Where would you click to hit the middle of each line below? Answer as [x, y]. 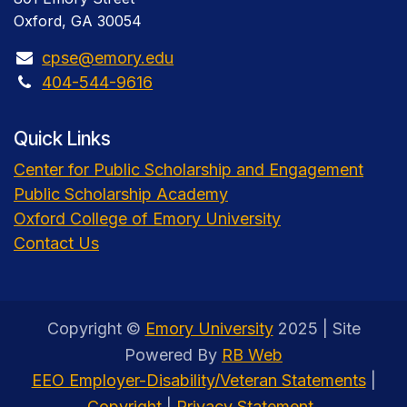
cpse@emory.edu [108, 57]
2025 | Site [317, 329]
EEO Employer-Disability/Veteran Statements [199, 381]
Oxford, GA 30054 [78, 20]
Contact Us [56, 243]
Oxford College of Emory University [147, 218]
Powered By [173, 354]
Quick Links [62, 138]
